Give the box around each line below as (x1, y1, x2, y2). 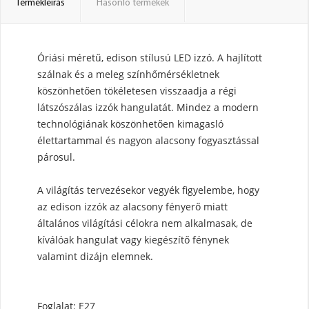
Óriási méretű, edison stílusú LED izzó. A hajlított (37, 51, 262, 64)
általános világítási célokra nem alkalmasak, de (37, 217, 252, 230)
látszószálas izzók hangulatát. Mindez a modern (37, 101, 259, 114)
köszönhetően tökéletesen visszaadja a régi (37, 84, 237, 97)
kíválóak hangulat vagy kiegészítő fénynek (37, 233, 229, 246)
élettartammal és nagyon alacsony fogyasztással (37, 134, 259, 147)
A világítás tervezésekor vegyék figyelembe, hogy (37, 183, 259, 197)
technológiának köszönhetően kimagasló (37, 117, 223, 130)
